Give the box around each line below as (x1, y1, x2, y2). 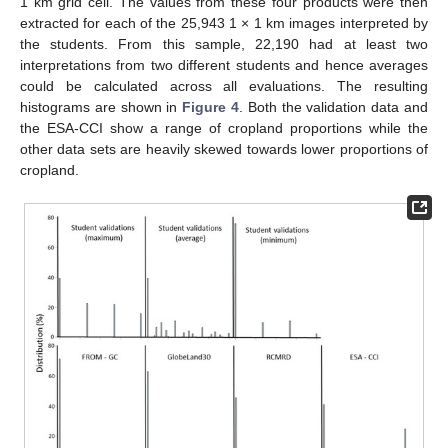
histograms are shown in (20, 99, 183, 115)
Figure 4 (182, 99, 240, 115)
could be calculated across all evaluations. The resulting (20, 78, 428, 94)
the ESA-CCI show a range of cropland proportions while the (20, 120, 428, 136)
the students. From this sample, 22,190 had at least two (20, 36, 428, 52)
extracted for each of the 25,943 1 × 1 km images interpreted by (20, 15, 428, 31)
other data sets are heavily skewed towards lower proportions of (20, 141, 428, 157)
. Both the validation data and (239, 99, 429, 115)
